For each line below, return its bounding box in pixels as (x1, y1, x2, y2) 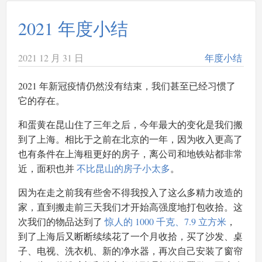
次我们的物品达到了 (18, 215, 105, 228)
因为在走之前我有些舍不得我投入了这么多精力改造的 (18, 186, 243, 199)
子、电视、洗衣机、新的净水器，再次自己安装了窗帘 (18, 244, 243, 257)
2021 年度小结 (18, 16, 128, 40)
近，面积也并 (18, 162, 77, 175)
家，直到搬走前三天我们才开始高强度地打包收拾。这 (18, 201, 243, 213)
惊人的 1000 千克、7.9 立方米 (105, 215, 226, 228)
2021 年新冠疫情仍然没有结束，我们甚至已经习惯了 (18, 80, 236, 92)
